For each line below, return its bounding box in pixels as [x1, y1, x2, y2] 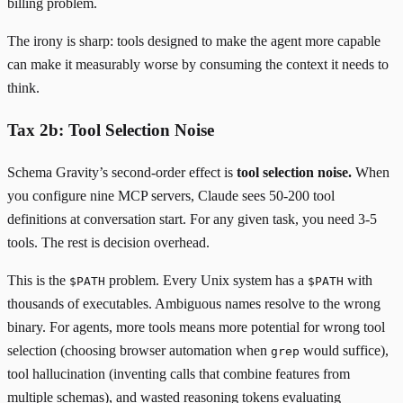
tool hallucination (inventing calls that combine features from [7, 365, 350, 381]
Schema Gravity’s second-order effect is [7, 164, 237, 180]
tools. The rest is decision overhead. [7, 234, 210, 250]
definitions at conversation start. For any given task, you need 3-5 [7, 210, 377, 227]
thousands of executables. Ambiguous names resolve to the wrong [7, 295, 381, 311]
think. [7, 80, 40, 96]
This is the [7, 272, 69, 288]
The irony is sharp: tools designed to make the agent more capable [7, 33, 381, 49]
